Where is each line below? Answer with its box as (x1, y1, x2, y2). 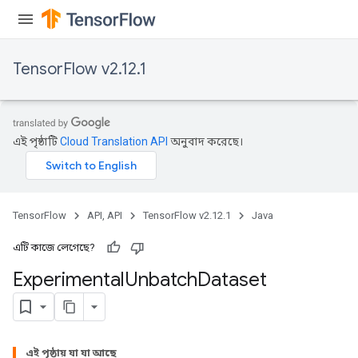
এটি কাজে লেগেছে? (13, 241, 95, 253)
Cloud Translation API (60, 135, 168, 148)
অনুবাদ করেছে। (168, 135, 243, 148)
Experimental (13, 268, 125, 292)
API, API (87, 209, 122, 221)
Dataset (197, 268, 267, 292)
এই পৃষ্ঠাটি (13, 135, 60, 148)
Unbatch (125, 268, 197, 292)
